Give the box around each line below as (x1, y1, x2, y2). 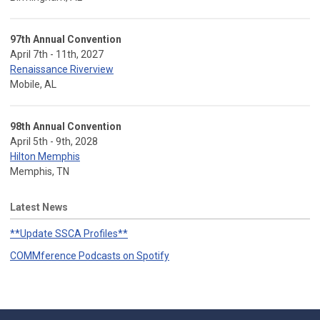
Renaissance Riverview (10, 63, 114, 75)
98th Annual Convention (10, 120, 121, 132)
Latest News (10, 201, 68, 213)
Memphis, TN (10, 165, 69, 177)
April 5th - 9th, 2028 (10, 135, 98, 147)
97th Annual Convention (10, 33, 121, 45)
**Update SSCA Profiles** (10, 227, 128, 239)
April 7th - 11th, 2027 (10, 48, 104, 60)
